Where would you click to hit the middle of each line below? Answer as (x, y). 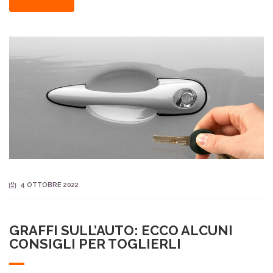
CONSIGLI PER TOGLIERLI (95, 243)
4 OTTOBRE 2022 (49, 185)
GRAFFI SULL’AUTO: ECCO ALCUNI (121, 230)
